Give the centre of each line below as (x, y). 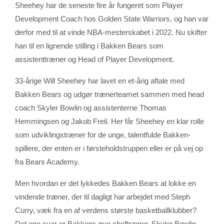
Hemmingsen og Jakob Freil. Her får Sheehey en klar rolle (109, 121)
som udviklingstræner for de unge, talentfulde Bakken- (103, 134)
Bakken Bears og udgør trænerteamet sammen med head (109, 94)
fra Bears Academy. (47, 161)
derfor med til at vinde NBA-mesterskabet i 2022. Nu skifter (111, 32)
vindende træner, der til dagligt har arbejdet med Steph (102, 196)
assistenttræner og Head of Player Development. (94, 59)
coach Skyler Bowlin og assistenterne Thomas (91, 107)
